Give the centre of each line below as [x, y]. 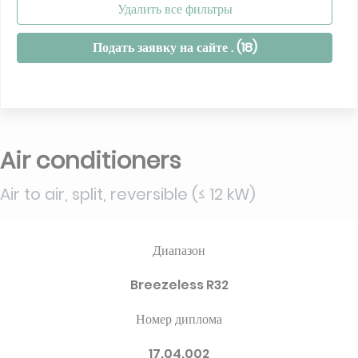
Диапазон [179, 251]
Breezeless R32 [179, 285]
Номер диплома [179, 319]
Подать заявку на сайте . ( [167, 48]
